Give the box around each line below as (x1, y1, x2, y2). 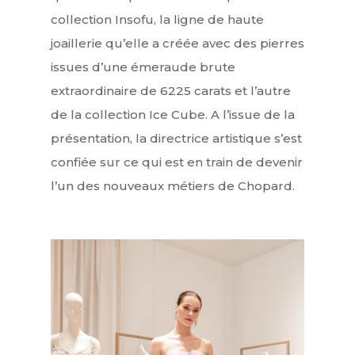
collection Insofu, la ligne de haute (51, 11, 264, 27)
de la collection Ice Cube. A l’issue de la (51, 106, 295, 122)
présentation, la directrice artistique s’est (51, 130, 302, 146)
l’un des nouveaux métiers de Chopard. (51, 177, 295, 193)
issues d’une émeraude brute (51, 59, 235, 74)
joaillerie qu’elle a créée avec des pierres (51, 35, 304, 51)
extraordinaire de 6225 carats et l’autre (51, 82, 291, 98)
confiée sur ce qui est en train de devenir (51, 154, 303, 170)
